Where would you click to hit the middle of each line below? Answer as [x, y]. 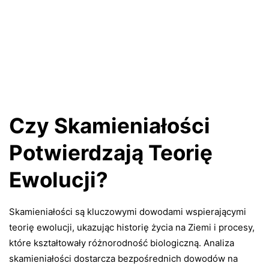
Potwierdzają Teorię [111, 153]
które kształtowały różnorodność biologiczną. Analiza [122, 243]
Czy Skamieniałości [110, 126]
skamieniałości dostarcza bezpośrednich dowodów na [123, 258]
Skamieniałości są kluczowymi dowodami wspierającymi [128, 211]
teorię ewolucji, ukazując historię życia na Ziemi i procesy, [132, 227]
